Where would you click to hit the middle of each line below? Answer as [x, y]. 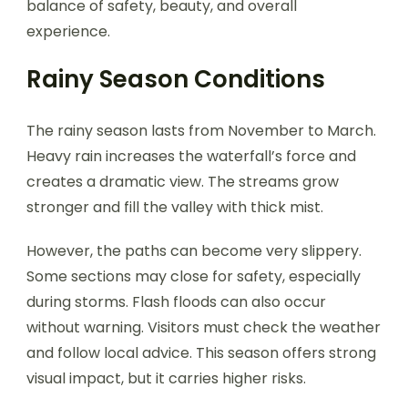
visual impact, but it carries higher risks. [166, 378]
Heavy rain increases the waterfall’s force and [191, 156]
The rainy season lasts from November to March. [201, 130]
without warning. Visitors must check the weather [204, 327]
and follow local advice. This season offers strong [201, 352]
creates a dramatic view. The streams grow [183, 181]
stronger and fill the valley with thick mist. [175, 207]
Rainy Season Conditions [176, 79]
